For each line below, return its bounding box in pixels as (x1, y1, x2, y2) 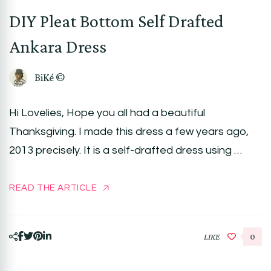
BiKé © (34, 71, 65, 83)
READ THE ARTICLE (9, 183, 97, 192)
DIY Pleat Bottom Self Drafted (9, 10, 223, 31)
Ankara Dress (9, 36, 106, 56)
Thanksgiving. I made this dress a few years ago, (9, 125, 249, 137)
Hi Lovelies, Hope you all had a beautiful (9, 106, 205, 119)
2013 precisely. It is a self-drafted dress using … (9, 144, 242, 156)
